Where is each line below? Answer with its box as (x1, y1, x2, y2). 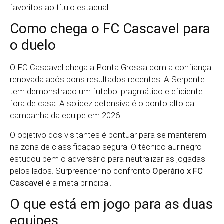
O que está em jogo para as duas (10, 196, 213, 213)
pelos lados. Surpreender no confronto (10, 165, 152, 176)
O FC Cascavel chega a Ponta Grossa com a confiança (10, 62, 211, 73)
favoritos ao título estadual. (10, 2, 110, 12)
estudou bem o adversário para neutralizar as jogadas (10, 153, 205, 164)
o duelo (10, 37, 56, 54)
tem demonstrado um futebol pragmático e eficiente (10, 86, 203, 97)
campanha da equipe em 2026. (10, 110, 121, 121)
